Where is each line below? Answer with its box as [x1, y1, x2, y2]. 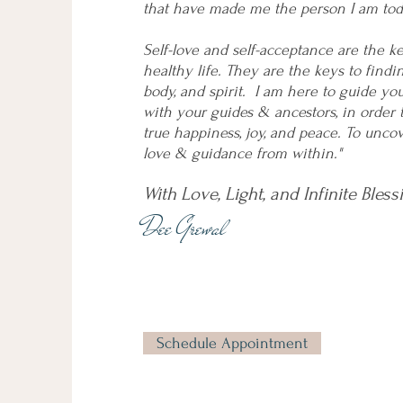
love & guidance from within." [143, 145, 342, 162]
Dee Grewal [143, 210, 226, 246]
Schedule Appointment [157, 335, 308, 352]
